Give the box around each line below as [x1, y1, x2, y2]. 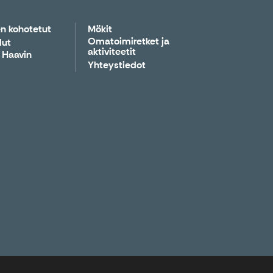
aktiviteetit [88, 45, 136, 58]
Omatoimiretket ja [88, 35, 170, 48]
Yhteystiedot [88, 58, 146, 72]
